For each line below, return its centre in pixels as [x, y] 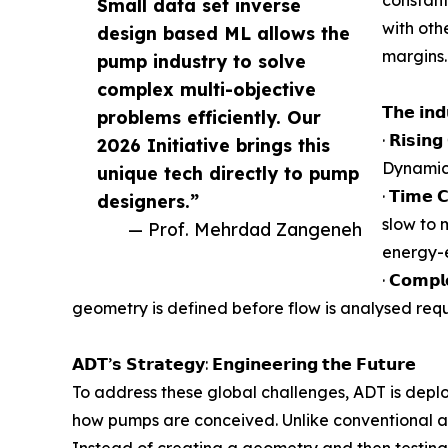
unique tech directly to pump [228, 172]
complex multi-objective [206, 88]
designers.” [148, 200]
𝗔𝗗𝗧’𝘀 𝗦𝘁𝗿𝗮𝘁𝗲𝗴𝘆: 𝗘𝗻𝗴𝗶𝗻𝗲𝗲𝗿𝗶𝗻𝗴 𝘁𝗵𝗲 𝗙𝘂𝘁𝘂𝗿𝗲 [244, 363]
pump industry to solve [201, 60]
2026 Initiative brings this [213, 144]
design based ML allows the [223, 32]
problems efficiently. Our [209, 116]
